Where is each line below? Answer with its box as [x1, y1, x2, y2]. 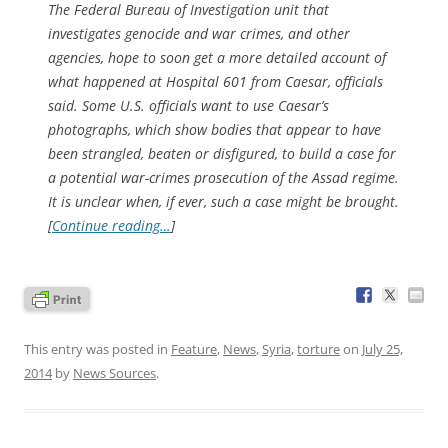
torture [297, 339, 340, 358]
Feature [171, 339, 217, 358]
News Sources [73, 363, 156, 382]
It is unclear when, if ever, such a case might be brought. [48, 191, 399, 211]
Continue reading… [52, 215, 171, 235]
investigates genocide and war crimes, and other [48, 23, 350, 43]
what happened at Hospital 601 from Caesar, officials [48, 71, 383, 91]
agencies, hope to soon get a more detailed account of [48, 47, 386, 67]
